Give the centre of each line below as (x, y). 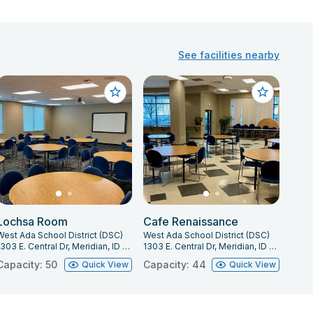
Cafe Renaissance (191, 222)
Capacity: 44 (175, 265)
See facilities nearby (229, 54)
